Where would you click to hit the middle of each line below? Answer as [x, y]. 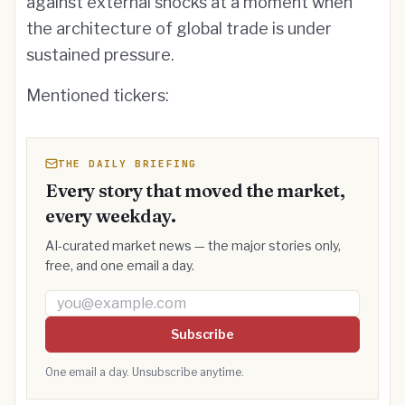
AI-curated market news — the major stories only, [193, 245]
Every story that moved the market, [195, 190]
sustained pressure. [100, 55]
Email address [91, 300]
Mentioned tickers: [98, 95]
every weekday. [111, 216]
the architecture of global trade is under [179, 28]
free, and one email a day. [120, 265]
